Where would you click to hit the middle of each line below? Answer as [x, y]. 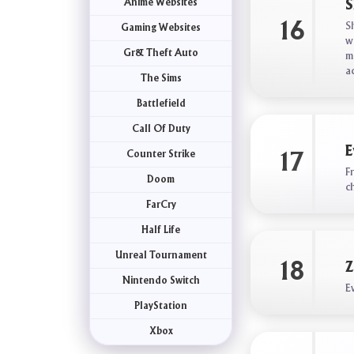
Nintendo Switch [161, 281]
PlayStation [161, 306]
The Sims [161, 78]
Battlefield [161, 104]
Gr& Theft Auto [161, 53]
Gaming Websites [161, 28]
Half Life [161, 230]
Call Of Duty [161, 129]
